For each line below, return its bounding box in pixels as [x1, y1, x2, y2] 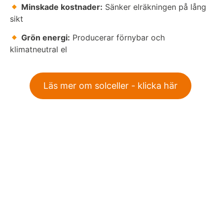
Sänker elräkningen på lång [103, 2, 207, 12]
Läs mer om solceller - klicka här [43, 80, 178, 91]
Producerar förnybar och [70, 33, 165, 43]
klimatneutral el [10, 44, 67, 55]
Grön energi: [21, 33, 71, 43]
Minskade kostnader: [21, 2, 103, 12]
